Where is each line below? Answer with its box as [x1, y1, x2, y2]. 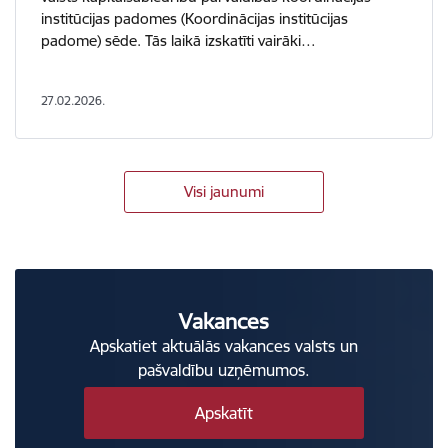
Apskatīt [195, 402, 253, 423]
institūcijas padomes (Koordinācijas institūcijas [41, 8, 348, 28]
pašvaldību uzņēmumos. [138, 359, 310, 380]
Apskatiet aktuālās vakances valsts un [90, 335, 358, 356]
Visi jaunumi [184, 181, 264, 201]
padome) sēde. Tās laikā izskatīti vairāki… [41, 30, 316, 50]
